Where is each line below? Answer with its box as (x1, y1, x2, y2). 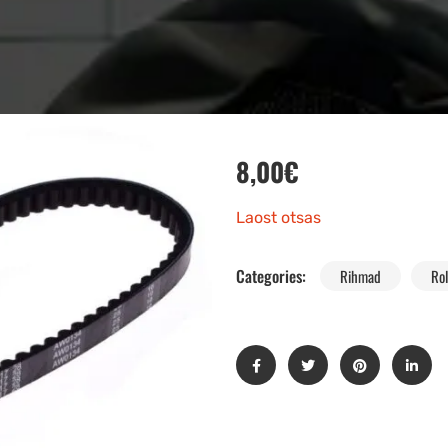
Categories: (236, 264, 310, 289)
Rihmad (340, 265, 381, 288)
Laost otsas (236, 208, 321, 228)
